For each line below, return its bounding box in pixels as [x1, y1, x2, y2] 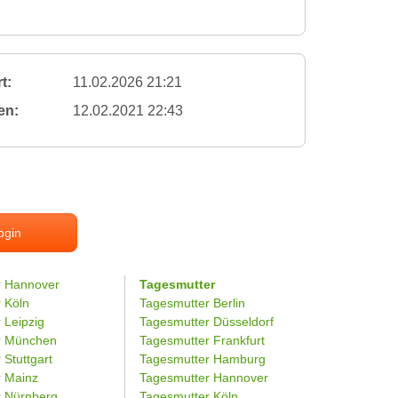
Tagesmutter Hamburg [139, 352, 266, 366]
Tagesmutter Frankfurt [139, 333, 265, 347]
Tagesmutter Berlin [139, 296, 245, 310]
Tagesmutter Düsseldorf [139, 314, 274, 329]
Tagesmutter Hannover [139, 370, 268, 385]
